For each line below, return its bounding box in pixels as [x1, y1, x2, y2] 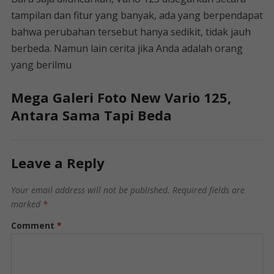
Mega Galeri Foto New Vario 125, [10, 88, 231, 106]
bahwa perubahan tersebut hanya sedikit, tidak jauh [10, 25, 251, 39]
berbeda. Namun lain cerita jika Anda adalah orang [10, 42, 243, 55]
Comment [10, 220, 57, 231]
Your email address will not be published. [10, 184, 170, 196]
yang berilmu [10, 58, 72, 72]
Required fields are [172, 184, 245, 196]
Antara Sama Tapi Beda [10, 106, 172, 124]
